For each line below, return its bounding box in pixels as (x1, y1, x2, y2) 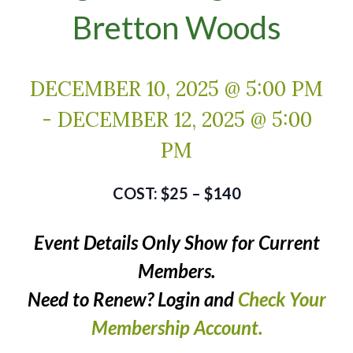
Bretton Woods (72, 9, 281, 46)
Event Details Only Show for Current (33, 231, 320, 254)
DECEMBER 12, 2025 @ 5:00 (57, 106, 312, 132)
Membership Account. (91, 316, 262, 339)
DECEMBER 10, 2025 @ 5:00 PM (30, 76, 323, 102)
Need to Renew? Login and (27, 288, 238, 310)
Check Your (237, 288, 326, 310)
